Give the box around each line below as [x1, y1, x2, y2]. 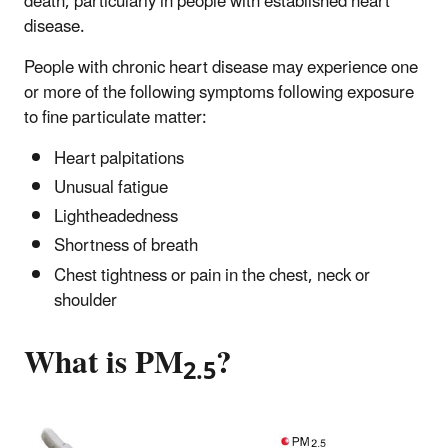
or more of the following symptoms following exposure [24, 74, 414, 111]
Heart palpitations [54, 140, 184, 177]
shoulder [54, 282, 117, 319]
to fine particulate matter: [24, 99, 207, 136]
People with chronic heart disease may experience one [24, 49, 418, 86]
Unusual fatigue [54, 169, 168, 206]
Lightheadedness [54, 199, 178, 236]
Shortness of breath [54, 228, 198, 265]
